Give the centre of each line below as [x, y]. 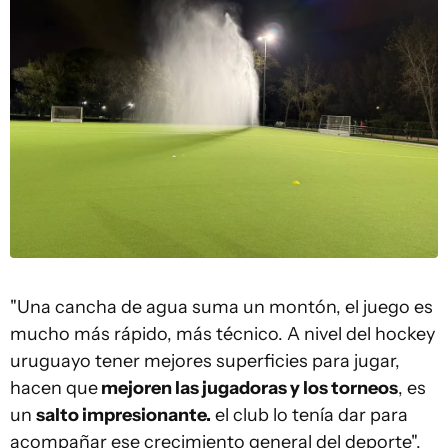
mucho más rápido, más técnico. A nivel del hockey [222, 334]
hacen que [54, 388]
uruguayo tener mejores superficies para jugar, [205, 361]
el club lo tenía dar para [309, 415]
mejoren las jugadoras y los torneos [248, 388]
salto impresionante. [123, 415]
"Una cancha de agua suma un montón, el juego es [221, 307]
